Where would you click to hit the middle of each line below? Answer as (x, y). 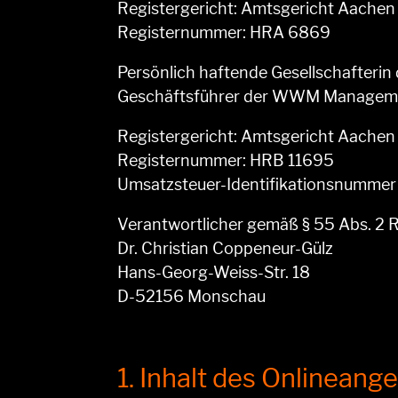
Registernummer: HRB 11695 (226, 161)
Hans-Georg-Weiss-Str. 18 (214, 273)
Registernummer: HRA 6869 (224, 33)
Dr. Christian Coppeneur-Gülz (225, 249)
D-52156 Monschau (191, 297)
